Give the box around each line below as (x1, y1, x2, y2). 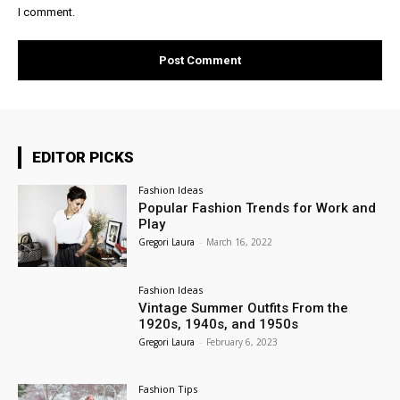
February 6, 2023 (206, 335, 279, 348)
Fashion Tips (138, 382, 198, 396)
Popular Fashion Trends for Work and (138, 199, 377, 216)
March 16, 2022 (206, 235, 273, 248)
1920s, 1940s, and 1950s (138, 315, 299, 332)
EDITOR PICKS (32, 147, 134, 166)
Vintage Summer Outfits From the (138, 299, 349, 316)
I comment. (18, 4, 75, 19)
